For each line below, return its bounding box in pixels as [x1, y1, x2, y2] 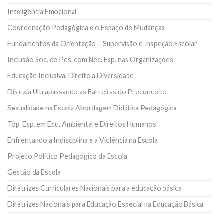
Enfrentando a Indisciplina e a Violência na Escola [7, 135, 158, 144]
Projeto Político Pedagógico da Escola [7, 151, 127, 160]
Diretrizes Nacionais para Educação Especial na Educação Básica [7, 200, 203, 208]
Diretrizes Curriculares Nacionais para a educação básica [7, 183, 182, 192]
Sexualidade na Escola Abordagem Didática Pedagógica [7, 103, 177, 112]
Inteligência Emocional [7, 7, 76, 16]
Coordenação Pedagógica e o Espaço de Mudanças [7, 23, 165, 32]
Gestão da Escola [7, 167, 61, 176]
